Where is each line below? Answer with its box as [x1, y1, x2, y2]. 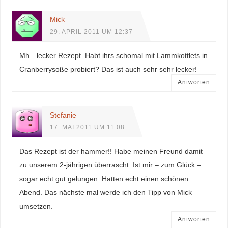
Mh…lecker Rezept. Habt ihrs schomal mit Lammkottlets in [19, 51, 208, 60]
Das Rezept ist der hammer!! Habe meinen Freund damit [19, 147, 203, 155]
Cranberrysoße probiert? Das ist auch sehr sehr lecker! [19, 65, 197, 73]
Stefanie [49, 110, 76, 119]
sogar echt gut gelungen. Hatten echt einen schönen [19, 174, 188, 183]
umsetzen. [19, 202, 53, 210]
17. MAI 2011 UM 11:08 [49, 123, 125, 131]
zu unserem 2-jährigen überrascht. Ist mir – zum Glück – [19, 160, 201, 169]
